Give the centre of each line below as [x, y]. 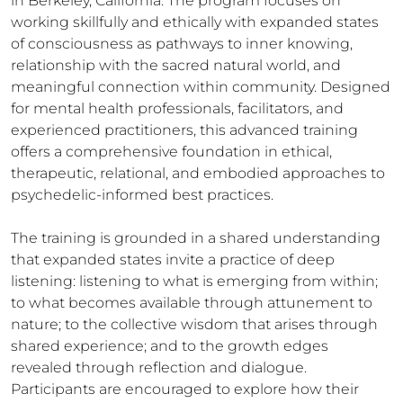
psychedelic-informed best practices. [142, 195]
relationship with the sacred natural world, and [176, 65]
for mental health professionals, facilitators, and [177, 108]
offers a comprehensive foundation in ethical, [171, 152]
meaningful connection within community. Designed [201, 87]
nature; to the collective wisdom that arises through [194, 324]
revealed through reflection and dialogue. [159, 367]
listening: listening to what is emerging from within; [194, 281]
